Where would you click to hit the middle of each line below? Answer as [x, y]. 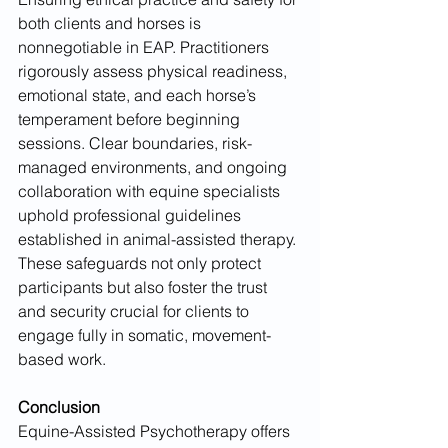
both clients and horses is [111, 23]
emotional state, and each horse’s [139, 95]
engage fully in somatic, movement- [144, 335]
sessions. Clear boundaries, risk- [135, 143]
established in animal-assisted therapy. [159, 239]
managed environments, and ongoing [154, 167]
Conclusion [59, 407]
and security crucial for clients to [135, 311]
